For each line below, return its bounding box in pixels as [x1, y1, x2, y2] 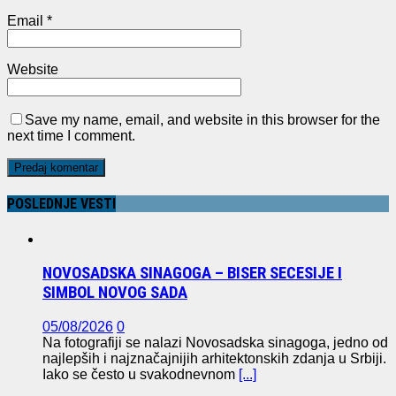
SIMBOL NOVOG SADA [42, 283, 187, 303]
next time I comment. [7, 128, 135, 144]
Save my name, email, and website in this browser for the [25, 112, 380, 128]
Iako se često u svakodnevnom [42, 367, 239, 383]
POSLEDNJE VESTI [7, 195, 116, 213]
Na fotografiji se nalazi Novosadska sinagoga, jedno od [42, 335, 388, 351]
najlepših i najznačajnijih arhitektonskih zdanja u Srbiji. [42, 351, 386, 367]
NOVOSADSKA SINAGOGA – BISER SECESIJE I [42, 263, 342, 284]
